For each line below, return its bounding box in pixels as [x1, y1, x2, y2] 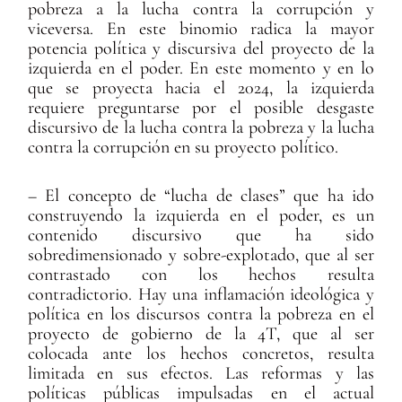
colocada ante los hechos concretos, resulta [28, 343, 374, 365]
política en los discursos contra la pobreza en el [28, 303, 374, 326]
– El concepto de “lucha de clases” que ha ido [28, 185, 374, 207]
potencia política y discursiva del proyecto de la [28, 38, 374, 60]
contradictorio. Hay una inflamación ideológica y [28, 284, 374, 306]
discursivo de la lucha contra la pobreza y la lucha [28, 117, 374, 139]
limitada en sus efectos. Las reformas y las [28, 363, 374, 385]
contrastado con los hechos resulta [28, 264, 374, 286]
